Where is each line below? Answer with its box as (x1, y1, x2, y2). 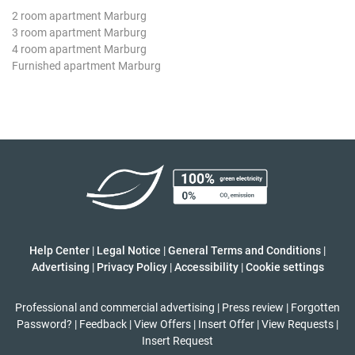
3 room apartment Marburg (12, 25, 147, 39)
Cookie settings (245, 260, 324, 273)
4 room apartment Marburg (12, 42, 147, 55)
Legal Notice (97, 243, 161, 257)
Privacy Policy (96, 260, 167, 273)
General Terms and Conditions (168, 243, 321, 257)
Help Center (29, 243, 90, 257)
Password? (17, 317, 72, 330)
